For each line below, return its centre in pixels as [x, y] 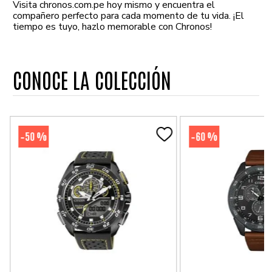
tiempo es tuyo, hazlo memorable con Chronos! [113, 27]
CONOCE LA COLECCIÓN [92, 80]
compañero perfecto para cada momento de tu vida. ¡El [129, 16]
